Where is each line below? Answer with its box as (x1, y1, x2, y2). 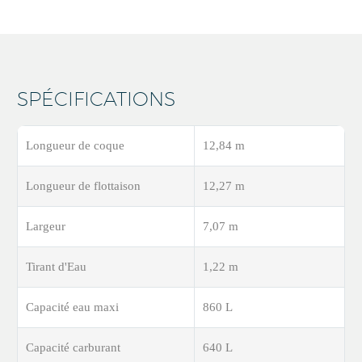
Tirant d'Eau (26, 260, 86, 274)
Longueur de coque (26, 139, 124, 153)
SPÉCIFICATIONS (17, 86, 175, 110)
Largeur (26, 220, 65, 234)
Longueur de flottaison (26, 179, 141, 193)
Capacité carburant (26, 341, 120, 355)
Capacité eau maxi (26, 301, 119, 314)
